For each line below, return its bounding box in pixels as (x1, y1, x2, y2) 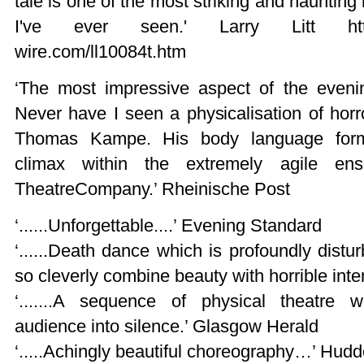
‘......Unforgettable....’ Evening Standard (15, 215, 322, 236)
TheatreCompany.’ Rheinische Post (15, 179, 290, 199)
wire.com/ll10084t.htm (15, 41, 186, 62)
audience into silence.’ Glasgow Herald (15, 316, 318, 336)
